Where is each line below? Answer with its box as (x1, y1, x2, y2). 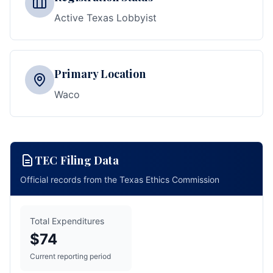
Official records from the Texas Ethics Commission (20, 174, 219, 185)
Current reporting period (30, 252, 111, 261)
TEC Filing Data (35, 153, 119, 168)
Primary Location (54, 66, 146, 81)
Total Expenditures (30, 216, 104, 226)
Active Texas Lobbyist (54, 12, 157, 24)
